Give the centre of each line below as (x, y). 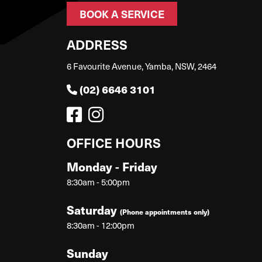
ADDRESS (97, 44)
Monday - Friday (112, 166)
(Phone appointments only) (165, 211)
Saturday (93, 209)
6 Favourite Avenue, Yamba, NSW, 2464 (142, 66)
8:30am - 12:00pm (101, 225)
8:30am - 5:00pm (98, 182)
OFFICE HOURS (114, 142)
